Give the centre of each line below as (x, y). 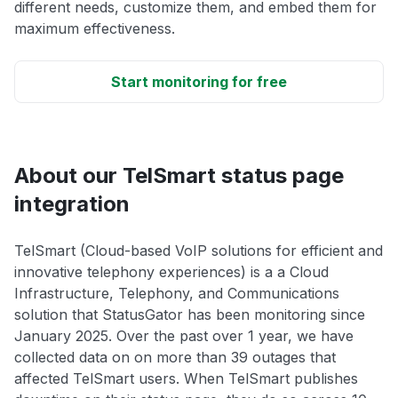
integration (72, 204)
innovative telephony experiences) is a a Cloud (171, 272)
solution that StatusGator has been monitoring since (190, 315)
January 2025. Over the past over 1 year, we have (184, 336)
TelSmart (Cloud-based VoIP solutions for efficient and (199, 251)
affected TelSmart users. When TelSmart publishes (186, 379)
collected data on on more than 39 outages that (175, 358)
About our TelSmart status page (179, 176)
